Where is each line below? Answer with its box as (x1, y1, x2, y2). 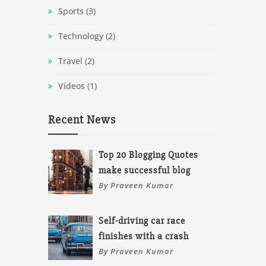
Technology (58, 30, 103, 42)
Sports (58, 5, 84, 17)
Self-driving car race (99, 214, 186, 227)
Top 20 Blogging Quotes (99, 149, 199, 161)
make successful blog (99, 164, 191, 177)
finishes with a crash (99, 230, 189, 242)
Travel (58, 55, 83, 67)
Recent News (47, 112, 116, 128)
